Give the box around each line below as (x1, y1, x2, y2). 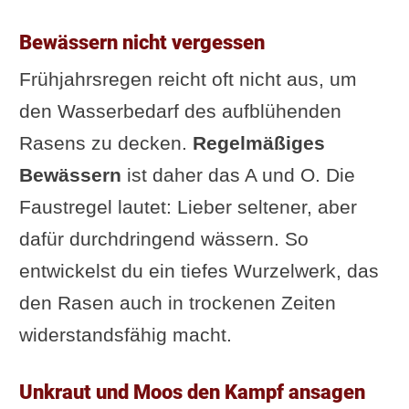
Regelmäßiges (192, 131, 325, 153)
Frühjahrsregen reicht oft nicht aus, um (18, 68, 357, 89)
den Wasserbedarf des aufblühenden (18, 100, 341, 121)
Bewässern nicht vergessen (18, 29, 265, 54)
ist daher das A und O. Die (121, 163, 355, 185)
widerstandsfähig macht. (18, 323, 232, 345)
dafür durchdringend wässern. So (18, 227, 309, 249)
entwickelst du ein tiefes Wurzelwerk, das (18, 259, 379, 281)
